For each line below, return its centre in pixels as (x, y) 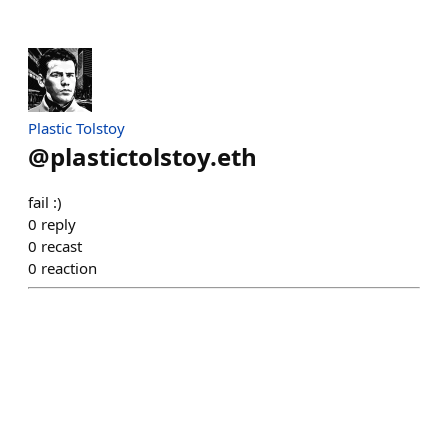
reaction (69, 268)
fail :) (45, 202)
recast (61, 246)
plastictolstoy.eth (153, 156)
